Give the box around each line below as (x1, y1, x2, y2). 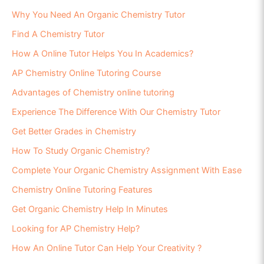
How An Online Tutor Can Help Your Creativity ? (12, 243, 202, 254)
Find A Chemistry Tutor (12, 29, 104, 40)
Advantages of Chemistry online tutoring (12, 87, 174, 98)
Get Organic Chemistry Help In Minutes (12, 204, 168, 215)
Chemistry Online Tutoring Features (12, 184, 153, 196)
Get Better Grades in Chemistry (12, 126, 136, 137)
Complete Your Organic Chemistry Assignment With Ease (12, 165, 242, 176)
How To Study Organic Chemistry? (12, 146, 150, 157)
